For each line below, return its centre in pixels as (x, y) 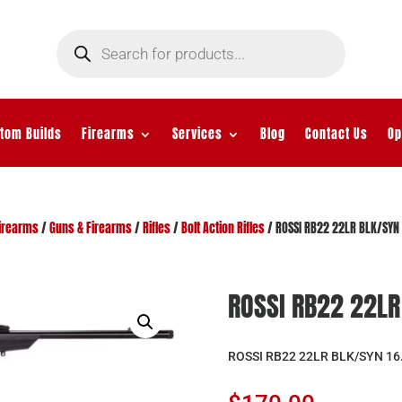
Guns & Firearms (90, 228)
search (73, 47)
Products (78, 34)
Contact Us (336, 134)
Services (197, 134)
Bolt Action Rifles (223, 228)
